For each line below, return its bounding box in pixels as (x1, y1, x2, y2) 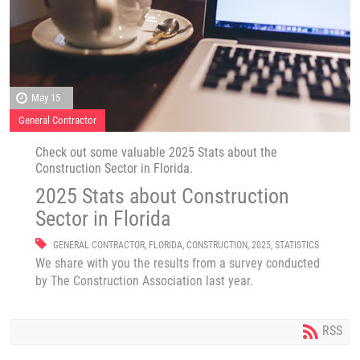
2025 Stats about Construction (35, 183, 289, 208)
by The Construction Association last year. (35, 273, 253, 289)
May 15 (31, 92, 61, 104)
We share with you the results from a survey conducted (35, 256, 320, 272)
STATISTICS (274, 239, 319, 252)
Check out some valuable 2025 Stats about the (35, 145, 277, 161)
